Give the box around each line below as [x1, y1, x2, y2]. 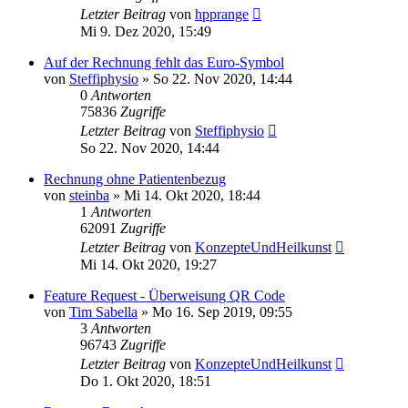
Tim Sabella [69, 303, 138, 320]
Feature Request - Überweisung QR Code [44, 287, 285, 303]
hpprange [195, 5, 249, 22]
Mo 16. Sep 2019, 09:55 [152, 303, 292, 320]
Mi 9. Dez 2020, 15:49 [80, 23, 211, 39]
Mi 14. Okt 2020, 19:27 [80, 256, 217, 272]
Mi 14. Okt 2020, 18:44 [124, 187, 260, 203]
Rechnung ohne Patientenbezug [44, 170, 226, 187]
